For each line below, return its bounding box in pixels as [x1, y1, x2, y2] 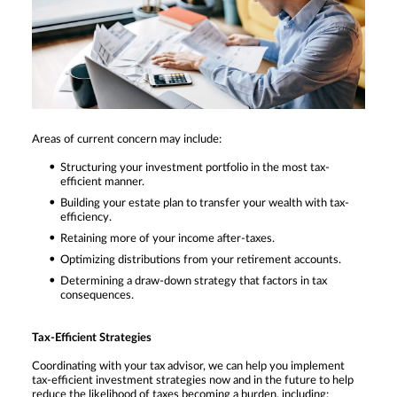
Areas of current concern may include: [32, 133, 222, 145]
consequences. [60, 289, 134, 301]
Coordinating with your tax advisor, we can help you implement [32, 360, 345, 372]
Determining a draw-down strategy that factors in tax [60, 275, 327, 287]
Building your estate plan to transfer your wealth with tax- [60, 197, 349, 209]
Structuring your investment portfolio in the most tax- [60, 161, 330, 174]
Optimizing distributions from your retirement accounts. [60, 253, 341, 266]
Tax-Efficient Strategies [32, 331, 152, 344]
